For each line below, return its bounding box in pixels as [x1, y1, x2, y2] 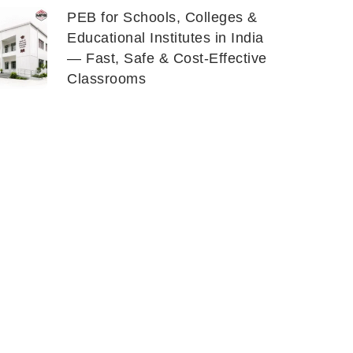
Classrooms [67, 71, 146, 87]
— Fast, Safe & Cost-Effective [67, 50, 267, 66]
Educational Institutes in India [67, 30, 264, 46]
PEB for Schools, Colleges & [67, 9, 258, 25]
